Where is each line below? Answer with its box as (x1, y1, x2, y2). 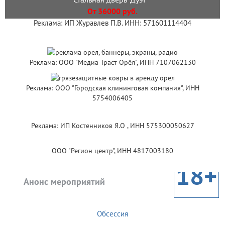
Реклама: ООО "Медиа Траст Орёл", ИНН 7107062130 (29, 57, 196, 67)
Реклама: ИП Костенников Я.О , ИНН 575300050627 (31, 121, 194, 131)
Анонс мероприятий (24, 176, 105, 188)
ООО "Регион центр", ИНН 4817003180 (52, 146, 173, 156)
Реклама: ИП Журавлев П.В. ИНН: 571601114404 (34, 18, 191, 28)
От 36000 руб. (87, 6, 138, 16)
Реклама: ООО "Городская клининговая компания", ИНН (26, 83, 199, 93)
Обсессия (97, 209, 128, 219)
